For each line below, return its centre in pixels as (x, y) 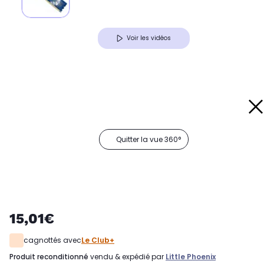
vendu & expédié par (127, 257)
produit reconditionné (51, 257)
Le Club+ (98, 240)
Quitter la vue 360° (148, 140)
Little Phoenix (191, 257)
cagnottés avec (52, 240)
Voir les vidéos (149, 38)
